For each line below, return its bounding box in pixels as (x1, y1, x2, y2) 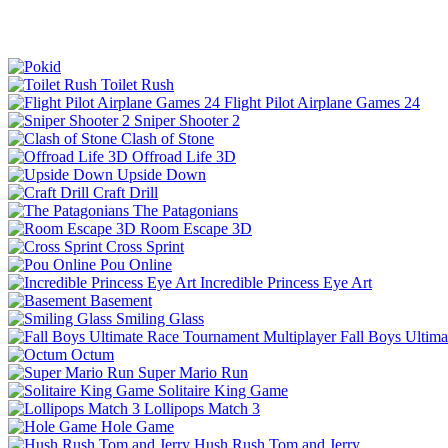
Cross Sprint (106, 237, 184, 255)
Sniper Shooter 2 (134, 111, 240, 129)
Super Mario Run (138, 363, 248, 381)
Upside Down (117, 165, 206, 183)
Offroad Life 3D (132, 147, 236, 165)
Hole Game (101, 417, 174, 435)
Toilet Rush (101, 75, 174, 93)
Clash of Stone (121, 129, 214, 147)
